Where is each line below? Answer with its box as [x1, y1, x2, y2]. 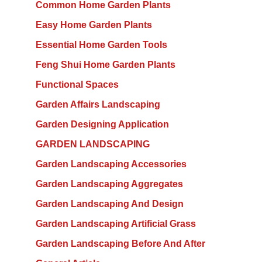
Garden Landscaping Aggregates [35, 179, 183, 189]
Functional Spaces [35, 80, 119, 90]
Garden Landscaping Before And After [35, 239, 205, 249]
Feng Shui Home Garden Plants [35, 60, 175, 70]
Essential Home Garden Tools [35, 40, 167, 50]
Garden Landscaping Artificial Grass [35, 219, 196, 229]
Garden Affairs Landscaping [35, 99, 160, 110]
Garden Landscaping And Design [35, 199, 184, 209]
